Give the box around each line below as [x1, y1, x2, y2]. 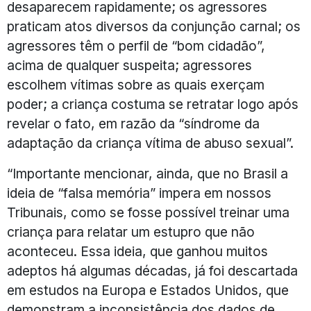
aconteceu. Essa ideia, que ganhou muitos [7, 243, 268, 260]
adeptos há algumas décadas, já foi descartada [7, 262, 298, 280]
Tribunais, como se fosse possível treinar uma [7, 204, 289, 221]
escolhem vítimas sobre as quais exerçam [7, 76, 264, 94]
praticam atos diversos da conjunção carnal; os [7, 18, 301, 35]
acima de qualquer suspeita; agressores [7, 57, 252, 74]
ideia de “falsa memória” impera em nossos [7, 185, 271, 202]
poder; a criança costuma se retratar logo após [7, 96, 299, 113]
